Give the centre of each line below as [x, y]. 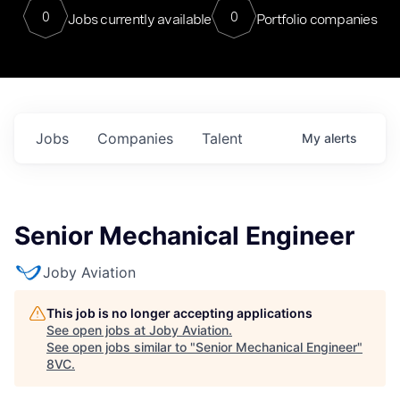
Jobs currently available [139, 19]
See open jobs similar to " [121, 347]
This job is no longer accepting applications [179, 313]
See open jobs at [98, 330]
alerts [341, 138]
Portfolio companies [317, 19]
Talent [222, 138]
